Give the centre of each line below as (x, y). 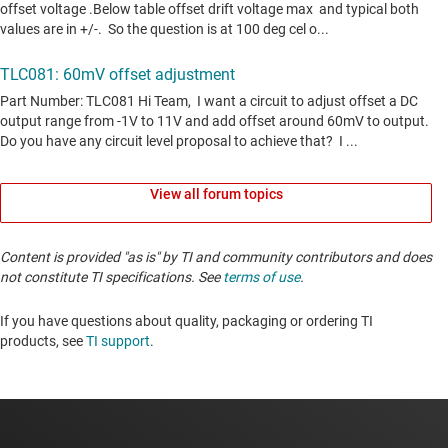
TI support (118, 341)
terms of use (261, 277)
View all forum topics (216, 194)
